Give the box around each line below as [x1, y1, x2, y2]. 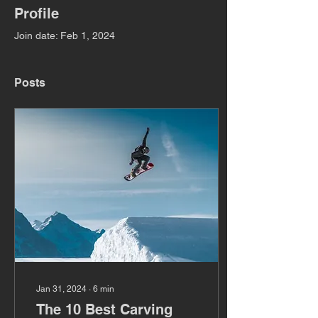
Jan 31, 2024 [36, 284, 87, 294]
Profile [14, 5, 59, 22]
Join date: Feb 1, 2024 [14, 30, 115, 41]
